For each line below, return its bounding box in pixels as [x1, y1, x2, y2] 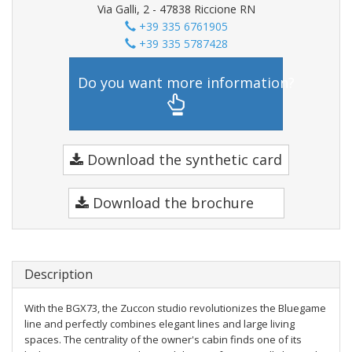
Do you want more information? [78, 72, 295, 92]
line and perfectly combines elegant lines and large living [24, 317, 295, 331]
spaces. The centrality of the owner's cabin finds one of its [24, 332, 302, 346]
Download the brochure [88, 193, 254, 212]
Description [24, 266, 93, 283]
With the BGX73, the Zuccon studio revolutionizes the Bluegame [24, 301, 326, 315]
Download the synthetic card [83, 150, 282, 169]
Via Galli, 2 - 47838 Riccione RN [97, 2, 255, 16]
